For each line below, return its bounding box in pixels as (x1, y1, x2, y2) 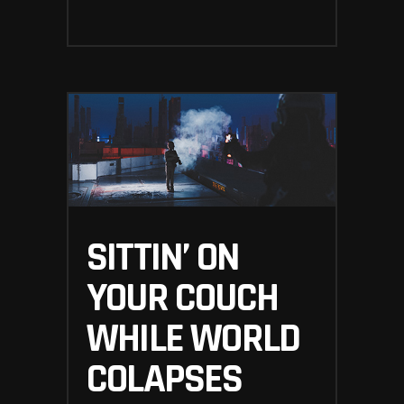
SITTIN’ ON (87, 232, 239, 285)
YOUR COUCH (87, 272, 278, 326)
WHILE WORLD (87, 313, 300, 366)
